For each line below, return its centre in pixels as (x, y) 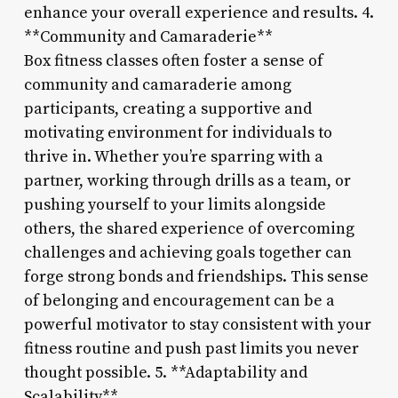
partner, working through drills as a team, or (187, 180)
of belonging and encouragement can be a (179, 300)
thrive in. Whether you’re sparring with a (173, 156)
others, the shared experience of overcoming (189, 228)
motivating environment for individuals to (178, 132)
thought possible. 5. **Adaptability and (165, 372)
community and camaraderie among (157, 84)
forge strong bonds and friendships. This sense (196, 276)
